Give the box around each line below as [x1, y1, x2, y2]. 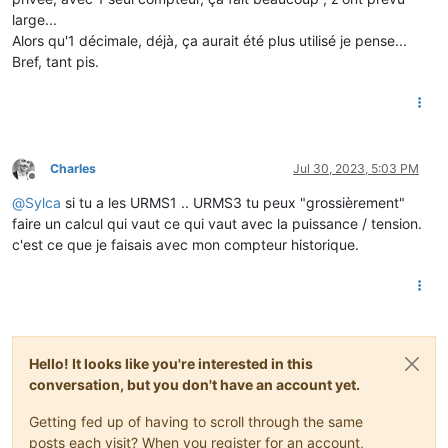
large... [12, 11, 57, 29]
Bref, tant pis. [12, 53, 99, 71]
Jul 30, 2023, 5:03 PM [293, 161, 419, 177]
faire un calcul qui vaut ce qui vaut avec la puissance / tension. [12, 215, 422, 233]
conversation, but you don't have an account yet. [29, 376, 360, 394]
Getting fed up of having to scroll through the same [29, 413, 363, 431]
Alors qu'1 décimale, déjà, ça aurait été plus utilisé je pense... [12, 32, 407, 50]
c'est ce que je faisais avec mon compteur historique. [12, 236, 359, 254]
